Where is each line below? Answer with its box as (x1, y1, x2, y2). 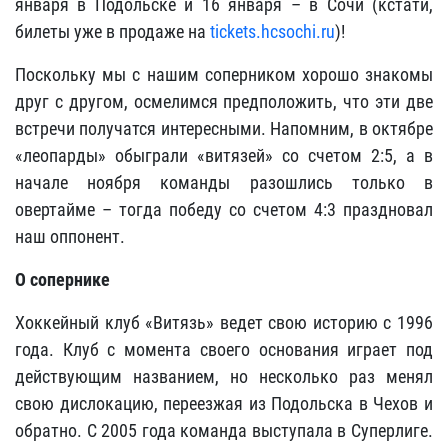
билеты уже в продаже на (15, 21, 210, 42)
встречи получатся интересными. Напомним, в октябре (15, 118, 433, 139)
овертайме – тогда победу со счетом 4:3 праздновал (15, 199, 433, 220)
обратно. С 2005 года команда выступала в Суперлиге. (15, 420, 433, 441)
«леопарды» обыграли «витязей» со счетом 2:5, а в (15, 145, 433, 166)
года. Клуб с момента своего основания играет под (15, 339, 433, 360)
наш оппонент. (15, 226, 125, 247)
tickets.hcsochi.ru (210, 21, 335, 42)
